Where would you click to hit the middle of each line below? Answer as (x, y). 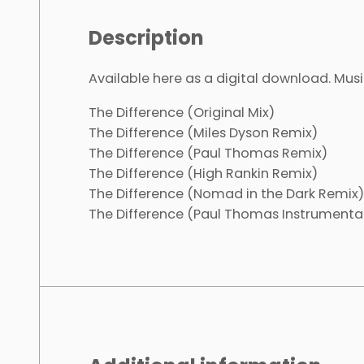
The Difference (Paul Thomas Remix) (208, 153)
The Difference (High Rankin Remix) (203, 173)
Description (146, 38)
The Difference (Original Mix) (182, 112)
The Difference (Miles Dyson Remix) (203, 132)
